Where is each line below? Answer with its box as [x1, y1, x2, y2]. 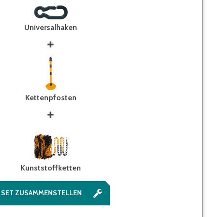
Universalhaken [24, 23, 77, 32]
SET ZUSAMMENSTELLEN [1, 188, 82, 197]
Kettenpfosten [25, 93, 77, 102]
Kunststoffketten [20, 163, 81, 172]
